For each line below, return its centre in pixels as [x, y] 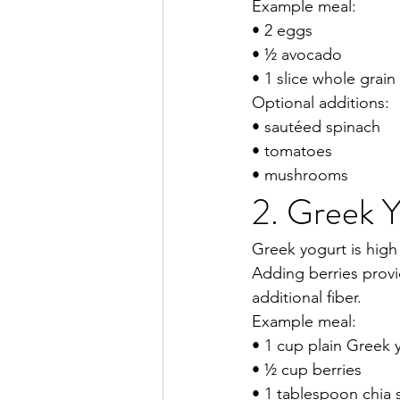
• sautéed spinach [316, 127]
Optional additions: [321, 103]
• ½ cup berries [307, 370]
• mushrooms [300, 175]
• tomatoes [292, 151]
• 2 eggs [282, 31]
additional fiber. [307, 298]
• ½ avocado [297, 55]
